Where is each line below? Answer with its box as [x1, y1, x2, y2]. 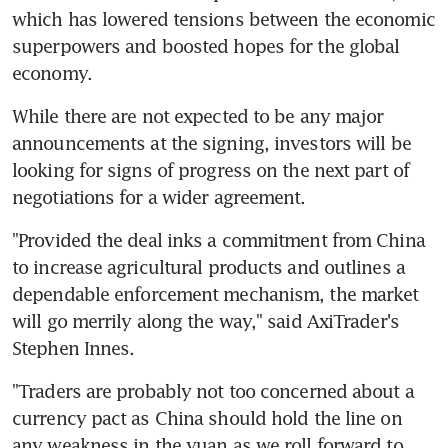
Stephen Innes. [12, 336, 135, 359]
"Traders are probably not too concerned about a [12, 379, 414, 402]
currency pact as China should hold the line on [12, 406, 402, 429]
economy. [12, 61, 92, 84]
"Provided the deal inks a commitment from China [12, 228, 425, 251]
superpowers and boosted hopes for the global [12, 34, 400, 57]
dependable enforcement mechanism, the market [12, 282, 419, 305]
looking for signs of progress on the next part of [12, 158, 409, 181]
